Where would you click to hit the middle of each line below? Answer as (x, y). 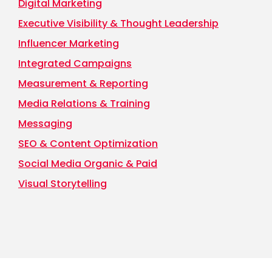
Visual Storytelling (63, 184)
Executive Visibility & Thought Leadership (118, 24)
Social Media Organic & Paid (88, 164)
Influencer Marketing (69, 44)
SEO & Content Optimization (88, 144)
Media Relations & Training (84, 104)
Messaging (45, 124)
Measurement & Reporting (83, 84)
